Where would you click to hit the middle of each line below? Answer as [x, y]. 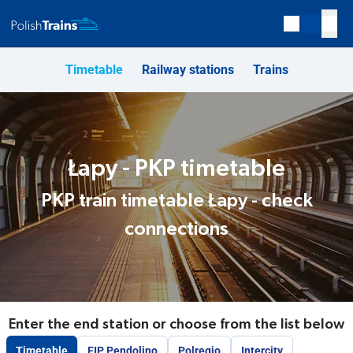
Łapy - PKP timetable [176, 168]
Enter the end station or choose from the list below [176, 325]
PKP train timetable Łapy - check [176, 201]
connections [176, 229]
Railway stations [188, 70]
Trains [270, 70]
